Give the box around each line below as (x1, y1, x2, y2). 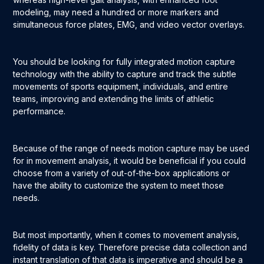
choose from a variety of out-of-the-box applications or (13, 168, 230, 179)
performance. (13, 106, 68, 117)
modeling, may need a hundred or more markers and (13, 7, 219, 18)
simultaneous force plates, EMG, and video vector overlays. (13, 19, 247, 30)
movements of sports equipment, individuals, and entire (13, 81, 229, 92)
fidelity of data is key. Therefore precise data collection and (13, 242, 247, 253)
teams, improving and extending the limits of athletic (13, 94, 214, 104)
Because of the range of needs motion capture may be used (13, 143, 250, 154)
